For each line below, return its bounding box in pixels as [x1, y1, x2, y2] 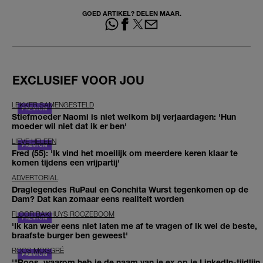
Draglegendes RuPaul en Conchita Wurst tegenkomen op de [12, 184, 248, 194]
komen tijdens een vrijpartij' [12, 157, 120, 167]
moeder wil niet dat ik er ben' [12, 120, 127, 131]
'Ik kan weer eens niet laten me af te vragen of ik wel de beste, [12, 220, 257, 231]
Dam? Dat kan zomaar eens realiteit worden [12, 193, 184, 204]
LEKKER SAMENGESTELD [12, 100, 94, 109]
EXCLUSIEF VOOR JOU [12, 73, 144, 87]
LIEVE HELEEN [12, 136, 56, 146]
